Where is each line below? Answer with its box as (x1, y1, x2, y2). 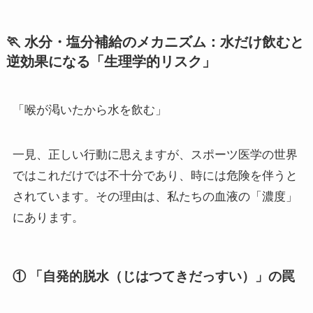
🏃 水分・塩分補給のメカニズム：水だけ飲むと (6, 34, 304, 50)
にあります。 (12, 210, 84, 224)
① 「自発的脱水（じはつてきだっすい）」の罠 (12, 268, 295, 284)
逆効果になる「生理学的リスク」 (6, 53, 216, 69)
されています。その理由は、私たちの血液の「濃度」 (12, 189, 298, 203)
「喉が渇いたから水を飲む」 (12, 103, 167, 117)
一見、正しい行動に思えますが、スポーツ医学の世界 (12, 147, 298, 161)
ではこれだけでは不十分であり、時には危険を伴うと (12, 168, 298, 182)
